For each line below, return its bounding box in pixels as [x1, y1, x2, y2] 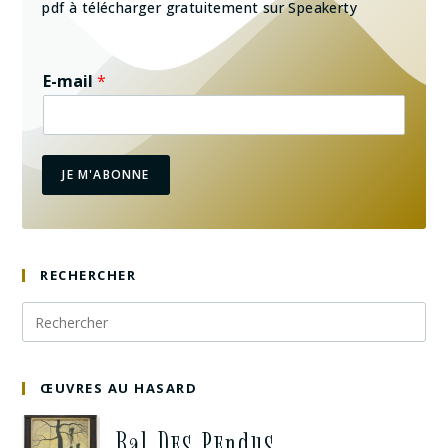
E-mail [43, 70, 98, 93]
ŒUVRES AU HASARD [40, 379, 198, 398]
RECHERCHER [40, 266, 137, 285]
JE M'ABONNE [62, 166, 150, 184]
